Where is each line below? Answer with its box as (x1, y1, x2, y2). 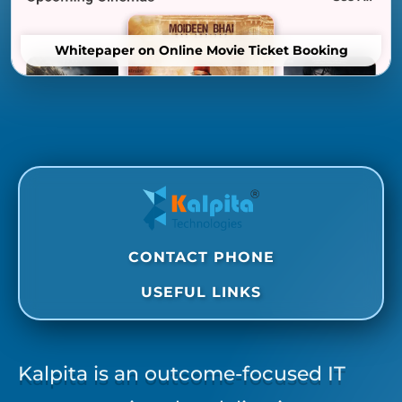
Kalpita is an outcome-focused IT (18, 362, 345, 387)
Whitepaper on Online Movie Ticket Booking (54, 43, 348, 58)
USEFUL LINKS (141, 284, 261, 301)
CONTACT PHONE (127, 249, 275, 267)
